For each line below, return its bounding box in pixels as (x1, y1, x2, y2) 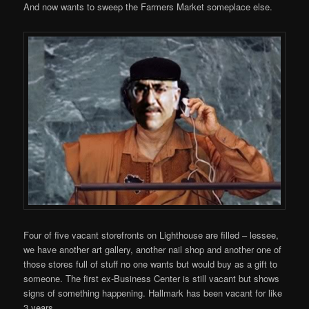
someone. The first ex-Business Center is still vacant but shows (23, 272, 280, 286)
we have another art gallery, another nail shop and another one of (23, 243, 282, 257)
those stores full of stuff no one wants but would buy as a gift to (23, 257, 278, 271)
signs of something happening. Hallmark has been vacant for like (23, 286, 283, 300)
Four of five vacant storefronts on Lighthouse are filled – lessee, (23, 228, 279, 242)
